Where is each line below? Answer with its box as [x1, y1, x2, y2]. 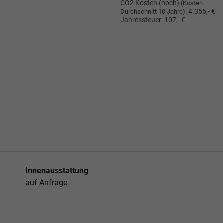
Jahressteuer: [120, 16, 163, 25]
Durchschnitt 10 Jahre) [120, 8, 185, 16]
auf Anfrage [25, 177, 67, 187]
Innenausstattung [25, 165, 88, 175]
